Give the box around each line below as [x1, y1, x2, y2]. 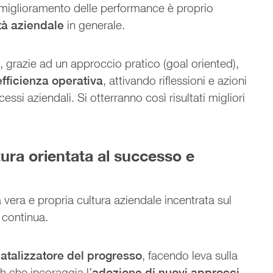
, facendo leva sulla [142, 248, 238, 262]
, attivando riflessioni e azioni [103, 73, 247, 87]
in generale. [64, 18, 129, 32]
